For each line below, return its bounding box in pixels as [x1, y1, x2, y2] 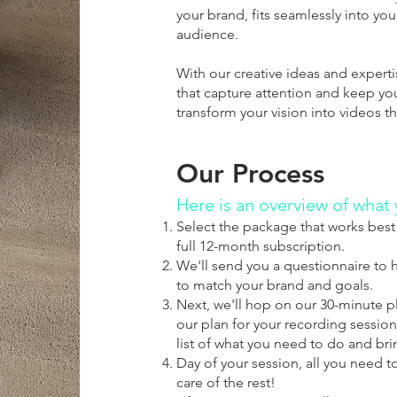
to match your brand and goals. [175, 276, 373, 293]
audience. [175, 26, 238, 43]
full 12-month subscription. [175, 237, 345, 254]
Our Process [175, 158, 324, 190]
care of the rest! [175, 374, 276, 391]
